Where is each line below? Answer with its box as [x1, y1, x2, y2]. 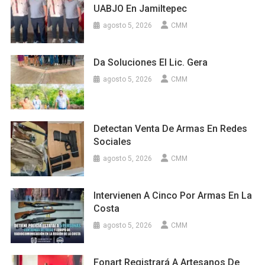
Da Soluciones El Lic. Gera [93, 56, 208, 68]
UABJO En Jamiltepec [93, 2, 188, 14]
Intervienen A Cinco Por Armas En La [93, 190, 253, 202]
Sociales [93, 136, 132, 148]
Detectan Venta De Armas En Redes [93, 123, 248, 135]
